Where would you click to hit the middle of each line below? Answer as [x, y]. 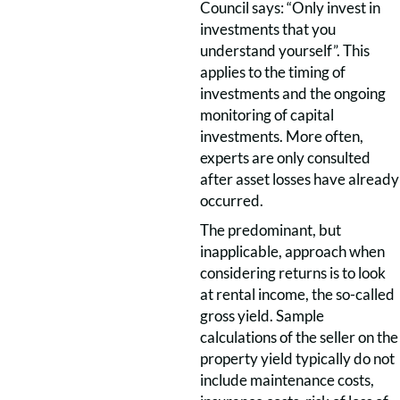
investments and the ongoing [293, 93]
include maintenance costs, [287, 380]
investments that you [268, 29]
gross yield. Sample [262, 316]
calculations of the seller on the [299, 337]
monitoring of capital [267, 115]
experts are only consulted [285, 158]
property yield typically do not [297, 358]
